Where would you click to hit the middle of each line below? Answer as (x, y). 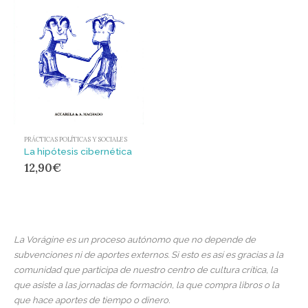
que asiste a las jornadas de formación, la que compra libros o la (146, 285)
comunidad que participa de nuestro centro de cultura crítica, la (146, 269)
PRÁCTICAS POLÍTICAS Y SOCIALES (76, 139)
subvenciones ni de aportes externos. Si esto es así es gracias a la (148, 254)
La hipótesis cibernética (78, 151)
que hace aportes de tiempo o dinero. (92, 300)
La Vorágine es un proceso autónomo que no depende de (135, 239)
